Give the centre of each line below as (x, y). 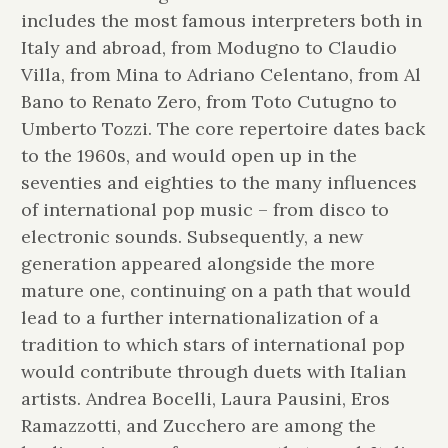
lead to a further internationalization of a (199, 317)
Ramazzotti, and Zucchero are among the (198, 425)
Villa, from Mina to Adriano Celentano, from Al (220, 74)
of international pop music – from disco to (204, 209)
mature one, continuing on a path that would (215, 290)
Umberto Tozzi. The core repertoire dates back (222, 128)
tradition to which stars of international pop (212, 344)
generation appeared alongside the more (197, 263)
